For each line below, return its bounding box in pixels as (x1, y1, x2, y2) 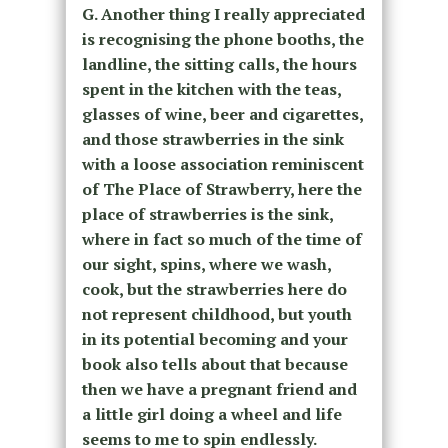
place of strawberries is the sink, (81, 203, 333, 226)
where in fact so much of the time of (81, 228, 362, 251)
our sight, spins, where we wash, (81, 253, 331, 276)
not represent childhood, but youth (81, 303, 352, 326)
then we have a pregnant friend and (81, 378, 357, 401)
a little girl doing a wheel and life (81, 403, 342, 426)
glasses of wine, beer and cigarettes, (81, 103, 363, 126)
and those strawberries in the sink (81, 128, 344, 151)
